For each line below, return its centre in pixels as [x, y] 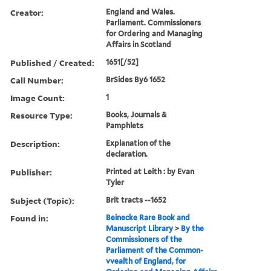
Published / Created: [52, 62]
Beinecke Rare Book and [148, 217]
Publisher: [31, 172]
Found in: [29, 218]
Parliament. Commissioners [154, 22]
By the [193, 228]
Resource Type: [41, 115]
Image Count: [38, 97]
